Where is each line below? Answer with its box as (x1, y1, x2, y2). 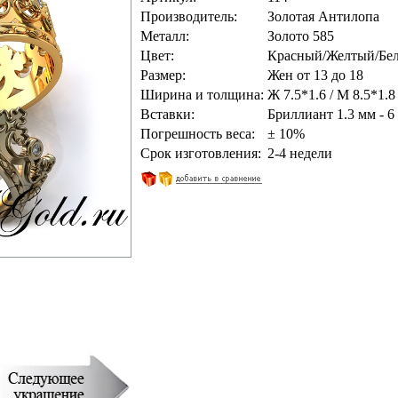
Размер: (139, 68, 186, 83)
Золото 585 (267, 28, 334, 44)
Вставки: (139, 107, 195, 122)
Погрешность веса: (139, 126, 255, 141)
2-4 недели (267, 146, 332, 161)
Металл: (139, 28, 189, 44)
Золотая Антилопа (267, 9, 379, 24)
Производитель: (139, 9, 237, 24)
